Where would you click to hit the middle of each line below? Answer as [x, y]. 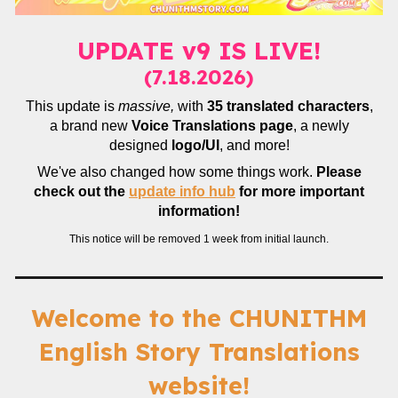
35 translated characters [288, 106]
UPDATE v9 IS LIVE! [199, 51]
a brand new [90, 126]
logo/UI [195, 145]
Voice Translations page [212, 126]
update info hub [182, 191]
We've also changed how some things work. [176, 172]
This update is [72, 106]
